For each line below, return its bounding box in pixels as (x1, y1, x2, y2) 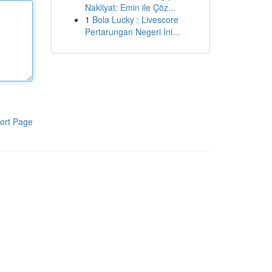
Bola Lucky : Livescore (92, 13, 178, 25)
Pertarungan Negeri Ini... (84, 25, 180, 38)
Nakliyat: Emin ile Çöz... (84, 1, 175, 13)
